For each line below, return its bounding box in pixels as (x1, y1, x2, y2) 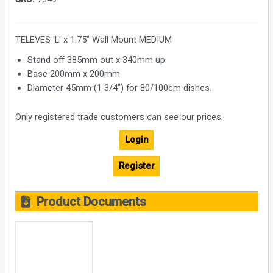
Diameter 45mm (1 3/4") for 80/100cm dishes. (27, 82, 211, 93)
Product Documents (30, 194, 146, 209)
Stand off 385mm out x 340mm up (27, 54, 165, 65)
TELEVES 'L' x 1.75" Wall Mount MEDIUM (15, 34, 172, 45)
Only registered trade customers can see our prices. (15, 111, 223, 122)
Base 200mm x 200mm (27, 68, 120, 79)
